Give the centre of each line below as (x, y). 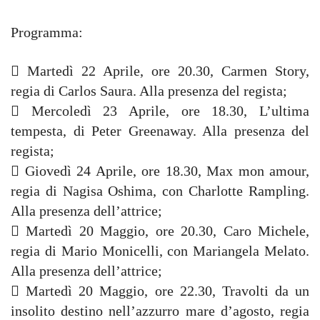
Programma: (47, 32)
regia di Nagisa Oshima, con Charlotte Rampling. (160, 191)
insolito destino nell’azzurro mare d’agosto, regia (160, 311)
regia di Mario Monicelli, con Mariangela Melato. (160, 251)
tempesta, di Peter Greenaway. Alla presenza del (160, 131)
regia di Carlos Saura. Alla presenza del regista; (149, 91)
